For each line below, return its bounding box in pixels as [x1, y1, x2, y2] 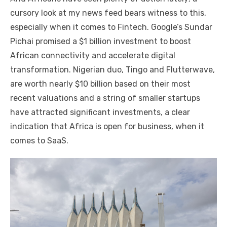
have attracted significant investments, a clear [10, 107, 190, 118]
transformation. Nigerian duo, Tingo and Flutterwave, [10, 65, 215, 75]
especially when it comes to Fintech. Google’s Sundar [10, 22, 212, 32]
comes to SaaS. [10, 136, 70, 146]
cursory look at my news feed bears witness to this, [10, 8, 206, 18]
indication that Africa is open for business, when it [10, 122, 204, 132]
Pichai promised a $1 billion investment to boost [10, 36, 191, 47]
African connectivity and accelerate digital [10, 51, 175, 61]
